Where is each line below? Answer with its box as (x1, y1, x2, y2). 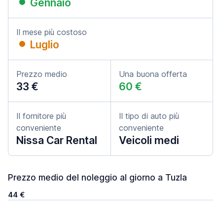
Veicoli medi (119, 134, 179, 147)
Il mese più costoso (16, 27, 87, 37)
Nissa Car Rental (16, 134, 97, 147)
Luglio (30, 38, 59, 51)
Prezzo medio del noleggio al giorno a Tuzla (8, 173, 187, 183)
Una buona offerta (119, 69, 187, 79)
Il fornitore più (16, 111, 66, 121)
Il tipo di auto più (119, 111, 179, 121)
